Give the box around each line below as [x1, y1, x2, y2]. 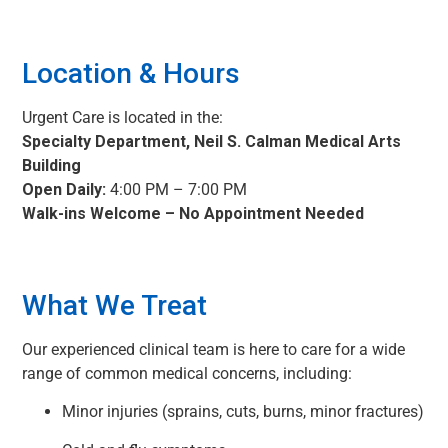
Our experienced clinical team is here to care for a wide [22, 339, 405, 359]
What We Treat [22, 288, 207, 322]
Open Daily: [22, 179, 106, 199]
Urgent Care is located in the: [22, 107, 223, 127]
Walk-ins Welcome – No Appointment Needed [22, 203, 364, 223]
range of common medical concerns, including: [22, 363, 352, 383]
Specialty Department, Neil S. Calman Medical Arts [22, 131, 401, 151]
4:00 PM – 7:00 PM [106, 179, 247, 199]
